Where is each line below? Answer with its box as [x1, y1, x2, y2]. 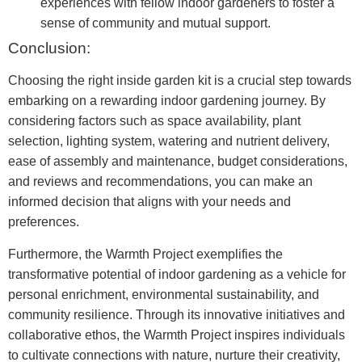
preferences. [8, 215, 79, 229]
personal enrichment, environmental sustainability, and [8, 287, 319, 301]
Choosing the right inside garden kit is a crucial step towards [8, 74, 351, 88]
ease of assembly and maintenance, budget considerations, [8, 154, 347, 169]
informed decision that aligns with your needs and [8, 195, 291, 209]
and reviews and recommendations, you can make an [8, 175, 313, 189]
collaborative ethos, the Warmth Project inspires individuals [8, 327, 345, 342]
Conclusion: [8, 40, 90, 57]
